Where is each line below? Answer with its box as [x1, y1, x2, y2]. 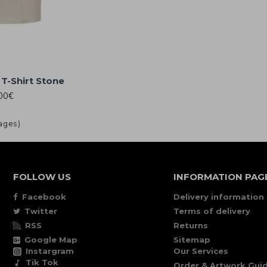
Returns [173, 221, 209, 230]
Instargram [26, 246, 74, 256]
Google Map [24, 235, 78, 244]
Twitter [24, 206, 58, 216]
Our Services [173, 246, 229, 256]
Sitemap [173, 235, 211, 244]
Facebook [22, 192, 67, 201]
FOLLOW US [13, 171, 72, 182]
